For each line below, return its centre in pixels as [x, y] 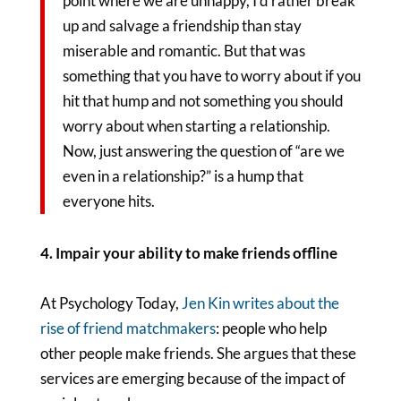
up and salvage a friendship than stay [182, 26]
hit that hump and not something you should [203, 101]
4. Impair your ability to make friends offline [188, 253]
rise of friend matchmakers [128, 328]
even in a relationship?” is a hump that [183, 176]
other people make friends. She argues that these [198, 353]
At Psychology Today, [111, 303]
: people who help [271, 328]
